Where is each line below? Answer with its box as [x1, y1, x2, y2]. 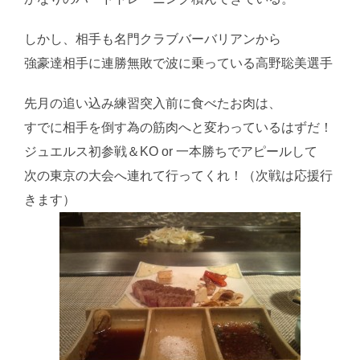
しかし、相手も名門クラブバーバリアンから [24, 32, 281, 47]
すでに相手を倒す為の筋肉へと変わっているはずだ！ [24, 121, 333, 135]
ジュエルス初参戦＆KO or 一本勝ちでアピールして [24, 145, 317, 159]
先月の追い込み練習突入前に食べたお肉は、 [24, 96, 281, 111]
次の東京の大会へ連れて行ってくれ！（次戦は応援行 [24, 169, 333, 183]
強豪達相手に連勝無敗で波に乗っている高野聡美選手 [24, 56, 333, 71]
